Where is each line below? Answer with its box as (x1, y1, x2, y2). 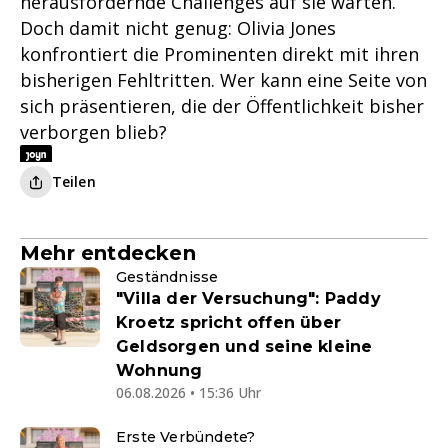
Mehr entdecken (20, 241, 196, 266)
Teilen (52, 172, 96, 192)
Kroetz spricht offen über (116, 313, 341, 333)
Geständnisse (116, 268, 219, 287)
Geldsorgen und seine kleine (116, 337, 373, 357)
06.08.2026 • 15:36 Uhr (116, 383, 261, 403)
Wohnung (116, 361, 203, 381)
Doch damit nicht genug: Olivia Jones (20, 16, 336, 41)
